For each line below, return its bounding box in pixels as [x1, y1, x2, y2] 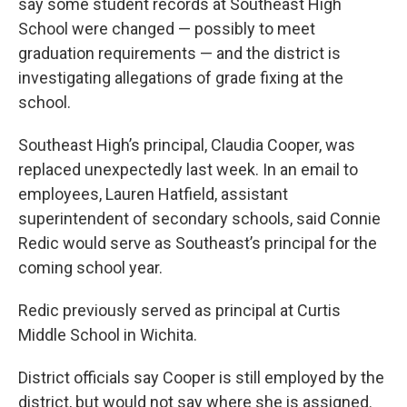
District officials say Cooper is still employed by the [18, 368, 384, 388]
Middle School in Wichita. [18, 325, 197, 345]
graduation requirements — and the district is [18, 44, 341, 64]
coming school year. [18, 258, 163, 278]
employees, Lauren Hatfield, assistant [18, 184, 288, 204]
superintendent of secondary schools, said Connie [18, 209, 381, 229]
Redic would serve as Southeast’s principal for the [18, 233, 377, 253]
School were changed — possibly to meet [18, 19, 315, 39]
